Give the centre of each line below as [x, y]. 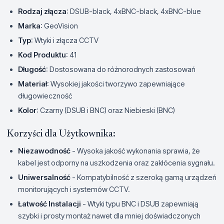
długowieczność [45, 95]
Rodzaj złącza [42, 11]
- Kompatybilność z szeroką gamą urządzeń [143, 177]
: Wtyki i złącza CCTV [65, 40]
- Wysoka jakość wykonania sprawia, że [135, 150]
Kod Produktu [42, 54]
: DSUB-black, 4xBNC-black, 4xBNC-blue [134, 11]
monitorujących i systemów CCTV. [74, 189]
